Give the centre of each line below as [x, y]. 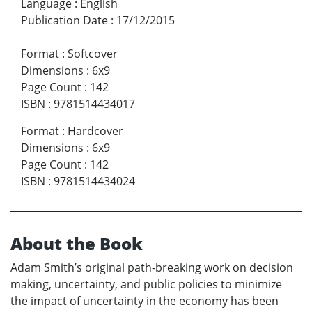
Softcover [93, 54]
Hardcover [95, 131]
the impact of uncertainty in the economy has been [145, 301]
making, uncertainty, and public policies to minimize [146, 284]
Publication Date [64, 21]
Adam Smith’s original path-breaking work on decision [152, 268]
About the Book [77, 244]
